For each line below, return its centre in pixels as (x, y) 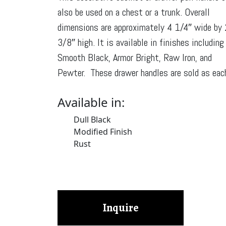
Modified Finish (103, 132)
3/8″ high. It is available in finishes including (141, 42)
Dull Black (92, 120)
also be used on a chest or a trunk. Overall (134, 12)
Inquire (121, 208)
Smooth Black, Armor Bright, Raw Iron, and (135, 58)
